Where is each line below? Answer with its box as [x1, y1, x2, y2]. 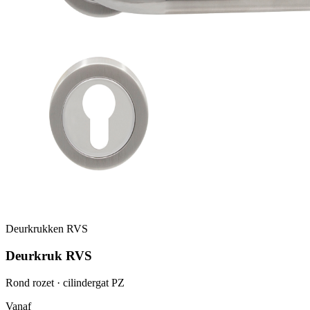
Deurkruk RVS [6, 248, 92, 264]
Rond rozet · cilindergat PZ [6, 276, 125, 289]
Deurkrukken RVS [6, 223, 88, 235]
